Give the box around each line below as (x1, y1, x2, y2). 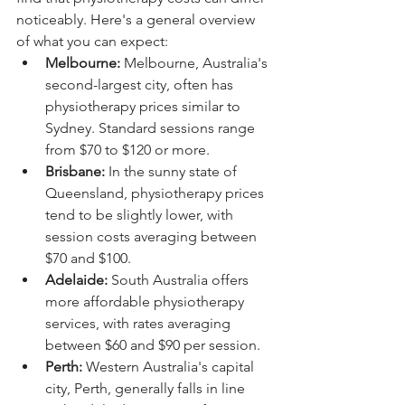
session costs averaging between (45, 227, 260, 245)
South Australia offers (108, 270, 252, 288)
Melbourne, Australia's (120, 53, 271, 71)
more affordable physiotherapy (45, 292, 248, 310)
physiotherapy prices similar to (45, 97, 244, 115)
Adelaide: (45, 270, 108, 288)
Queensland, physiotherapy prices (45, 184, 268, 202)
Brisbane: (45, 162, 105, 180)
